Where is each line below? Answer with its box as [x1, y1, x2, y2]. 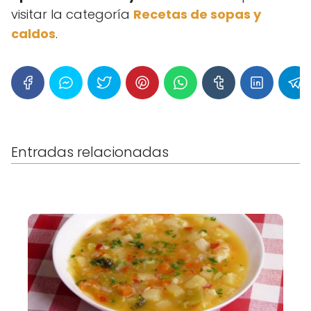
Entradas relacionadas [11, 142, 169, 162]
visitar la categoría [11, 6, 133, 24]
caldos [11, 25, 56, 43]
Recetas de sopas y [133, 6, 261, 24]
